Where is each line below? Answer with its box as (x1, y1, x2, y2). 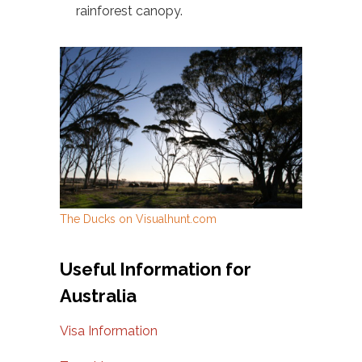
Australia (60, 284, 137, 306)
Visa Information (60, 322, 158, 339)
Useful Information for (60, 258, 251, 280)
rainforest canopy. (76, 2, 183, 19)
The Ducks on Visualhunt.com (60, 212, 217, 225)
